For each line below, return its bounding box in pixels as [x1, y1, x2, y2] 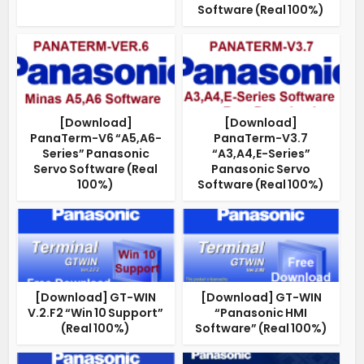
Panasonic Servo [211, 161, 311, 177]
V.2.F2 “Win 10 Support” [28, 305, 164, 321]
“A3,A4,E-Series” [211, 145, 310, 162]
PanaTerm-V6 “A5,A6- [29, 130, 162, 146]
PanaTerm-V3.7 [214, 130, 309, 146]
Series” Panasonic [41, 145, 149, 162]
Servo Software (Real [33, 161, 158, 177]
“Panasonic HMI [214, 305, 308, 321]
